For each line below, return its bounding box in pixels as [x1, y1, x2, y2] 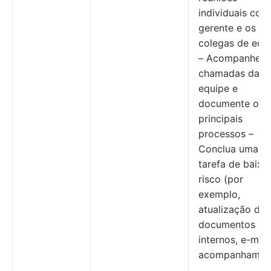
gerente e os [198, 22, 256, 34]
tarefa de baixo [198, 158, 269, 171]
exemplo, [198, 188, 240, 201]
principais [198, 113, 243, 125]
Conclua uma [198, 143, 258, 155]
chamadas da [198, 67, 260, 80]
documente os [198, 97, 264, 110]
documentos [198, 218, 255, 231]
